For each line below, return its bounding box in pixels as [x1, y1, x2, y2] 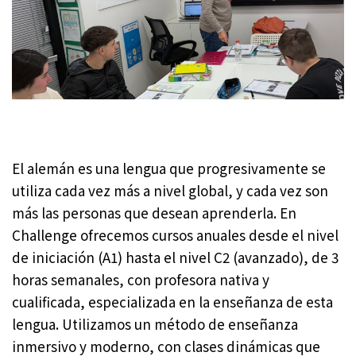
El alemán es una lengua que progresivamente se [12, 158, 326, 179]
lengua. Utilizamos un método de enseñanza [12, 314, 298, 335]
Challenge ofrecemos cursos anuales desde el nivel [12, 225, 339, 246]
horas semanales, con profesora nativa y [12, 269, 269, 290]
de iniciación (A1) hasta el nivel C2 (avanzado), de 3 [12, 247, 339, 268]
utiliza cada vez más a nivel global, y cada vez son [12, 180, 328, 201]
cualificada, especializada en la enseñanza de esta [12, 292, 333, 312]
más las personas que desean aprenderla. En [12, 203, 296, 223]
